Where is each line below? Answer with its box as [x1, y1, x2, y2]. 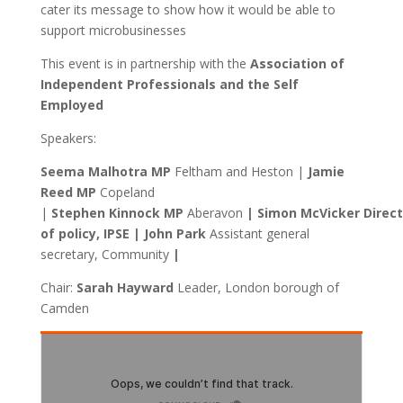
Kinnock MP [108, 204, 184, 221]
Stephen [50, 204, 105, 221]
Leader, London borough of [173, 279, 339, 296]
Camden [40, 300, 89, 317]
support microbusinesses [40, 22, 186, 39]
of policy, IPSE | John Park [40, 225, 210, 242]
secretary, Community [40, 246, 169, 263]
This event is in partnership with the [40, 55, 250, 72]
